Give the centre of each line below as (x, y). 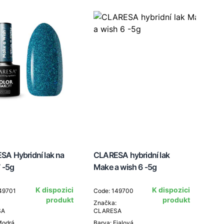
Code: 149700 (113, 191)
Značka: (105, 203)
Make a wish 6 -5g (125, 167)
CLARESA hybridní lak (131, 155)
